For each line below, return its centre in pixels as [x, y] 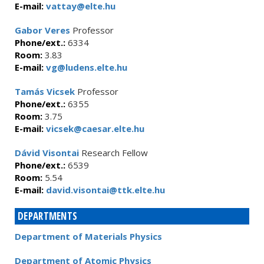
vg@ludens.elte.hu [85, 67]
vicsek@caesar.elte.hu [94, 128]
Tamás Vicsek [45, 91]
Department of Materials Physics [88, 236]
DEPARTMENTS [48, 216]
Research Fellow [113, 153]
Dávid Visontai [47, 153]
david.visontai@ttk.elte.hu [104, 190]
